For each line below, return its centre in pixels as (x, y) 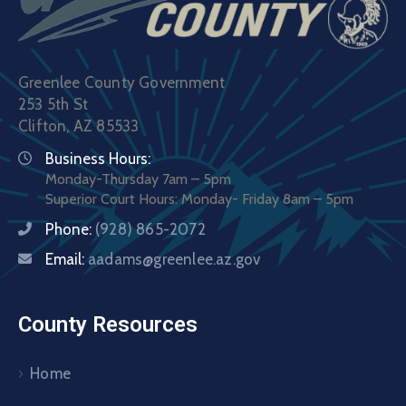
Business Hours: (98, 159)
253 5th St (53, 105)
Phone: (70, 230)
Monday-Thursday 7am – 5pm (138, 179)
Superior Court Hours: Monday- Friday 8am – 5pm (199, 199)
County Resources (108, 325)
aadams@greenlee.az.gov (174, 260)
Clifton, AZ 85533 (79, 126)
